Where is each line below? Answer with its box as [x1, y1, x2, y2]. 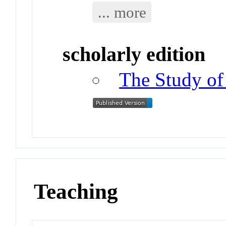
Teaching [34, 179, 119, 203]
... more [97, 3, 146, 21]
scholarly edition [63, 43, 206, 66]
